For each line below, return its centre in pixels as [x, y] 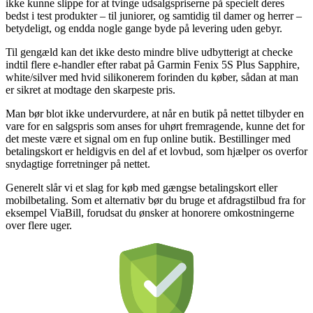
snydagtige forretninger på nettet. [78, 163]
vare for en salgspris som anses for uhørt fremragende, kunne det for [155, 126]
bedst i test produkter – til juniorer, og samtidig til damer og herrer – [154, 15]
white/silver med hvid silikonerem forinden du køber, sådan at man [152, 77]
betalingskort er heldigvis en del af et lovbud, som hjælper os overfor [156, 151]
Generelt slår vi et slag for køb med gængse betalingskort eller [141, 187]
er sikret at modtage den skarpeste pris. [90, 89]
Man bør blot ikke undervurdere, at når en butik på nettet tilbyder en [155, 113]
